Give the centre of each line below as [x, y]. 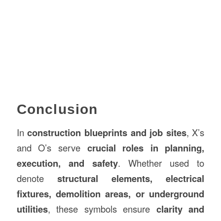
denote [37, 178]
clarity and [180, 209]
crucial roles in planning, [146, 148]
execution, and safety [67, 163]
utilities [32, 209]
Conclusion [57, 110]
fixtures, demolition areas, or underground [110, 194]
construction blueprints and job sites [107, 132]
